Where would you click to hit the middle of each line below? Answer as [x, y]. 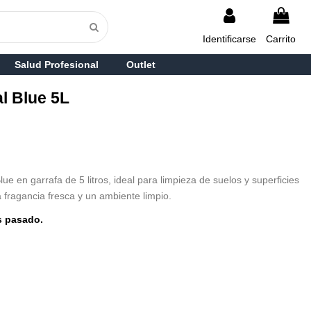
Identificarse [229, 39]
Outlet [141, 65]
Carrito [281, 39]
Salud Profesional [56, 65]
